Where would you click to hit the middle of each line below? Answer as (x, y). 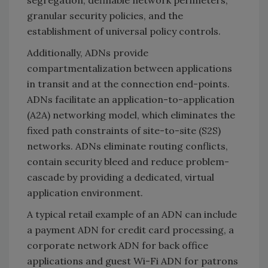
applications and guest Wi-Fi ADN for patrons (133, 261)
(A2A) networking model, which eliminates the (131, 115)
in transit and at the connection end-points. (130, 83)
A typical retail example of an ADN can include (132, 214)
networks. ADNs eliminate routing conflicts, (127, 146)
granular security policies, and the (105, 15)
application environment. (87, 192)
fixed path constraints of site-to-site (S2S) (124, 130)
